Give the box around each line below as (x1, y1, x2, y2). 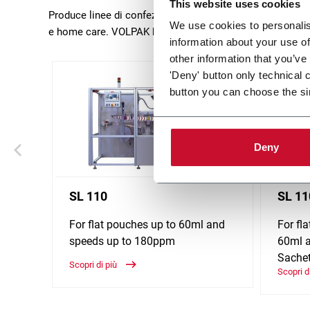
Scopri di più (69, 259, 119, 271)
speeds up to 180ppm (69, 235, 175, 248)
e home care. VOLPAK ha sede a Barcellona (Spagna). (48, 25, 295, 38)
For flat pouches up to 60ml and (69, 218, 225, 232)
